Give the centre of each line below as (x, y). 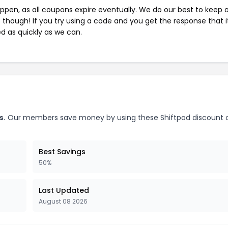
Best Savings (62, 152)
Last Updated (64, 190)
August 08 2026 (63, 201)
